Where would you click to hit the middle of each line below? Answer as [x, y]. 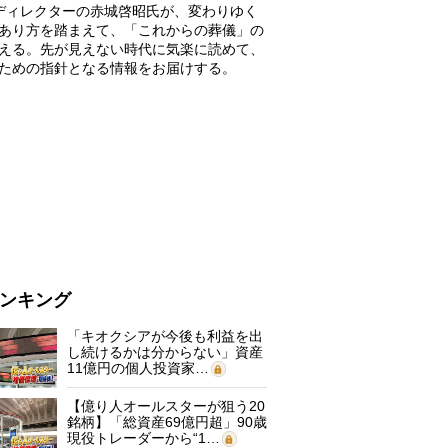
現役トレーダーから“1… [143, 438]
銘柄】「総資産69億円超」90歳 [167, 422]
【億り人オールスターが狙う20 [166, 406]
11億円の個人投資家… [138, 368]
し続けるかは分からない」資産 [165, 352]
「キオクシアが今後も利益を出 [165, 336]
